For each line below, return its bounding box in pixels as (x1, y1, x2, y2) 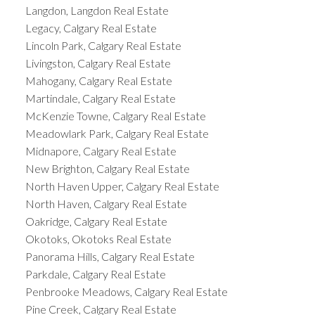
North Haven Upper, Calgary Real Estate (25, 179, 219, 193)
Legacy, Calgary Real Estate (25, 20, 157, 34)
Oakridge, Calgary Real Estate (25, 214, 167, 228)
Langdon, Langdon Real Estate (25, 3, 169, 17)
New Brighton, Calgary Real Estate (25, 161, 190, 175)
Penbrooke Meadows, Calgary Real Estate (25, 284, 228, 298)
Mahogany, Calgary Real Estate (25, 73, 172, 87)
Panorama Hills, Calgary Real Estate (25, 249, 195, 263)
